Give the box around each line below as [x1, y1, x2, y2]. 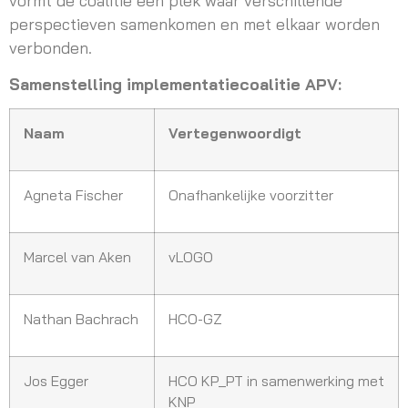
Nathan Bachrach [24, 310, 138, 329]
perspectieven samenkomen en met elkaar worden [9, 13, 380, 34]
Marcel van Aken [24, 248, 131, 267]
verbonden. [9, 36, 92, 57]
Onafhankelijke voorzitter [168, 186, 333, 205]
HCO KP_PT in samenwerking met [168, 372, 384, 391]
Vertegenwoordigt [168, 124, 301, 143]
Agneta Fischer [24, 186, 123, 205]
